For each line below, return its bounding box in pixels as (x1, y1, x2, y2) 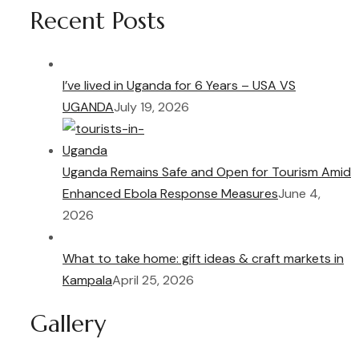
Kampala (63, 272, 112, 289)
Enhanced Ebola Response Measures (63, 185, 278, 203)
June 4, (278, 185, 321, 203)
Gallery (30, 309, 106, 339)
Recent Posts (30, 5, 165, 35)
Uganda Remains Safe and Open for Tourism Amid (63, 163, 351, 181)
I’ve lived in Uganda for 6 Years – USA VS (63, 77, 296, 95)
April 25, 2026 (112, 272, 194, 289)
